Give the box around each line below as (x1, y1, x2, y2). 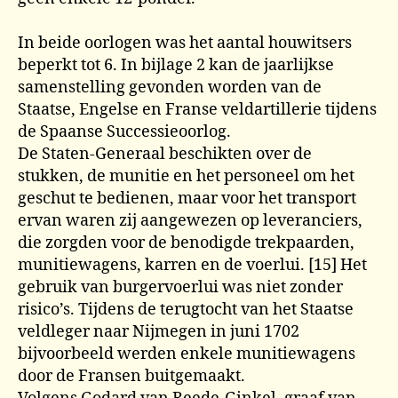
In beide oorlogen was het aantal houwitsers (18, 32, 352, 53)
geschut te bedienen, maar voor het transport (18, 187, 356, 209)
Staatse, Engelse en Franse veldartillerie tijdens (18, 99, 377, 120)
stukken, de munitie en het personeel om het (18, 165, 354, 187)
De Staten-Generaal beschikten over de (18, 143, 312, 164)
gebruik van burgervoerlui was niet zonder (18, 276, 343, 298)
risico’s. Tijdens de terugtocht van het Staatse (18, 298, 354, 320)
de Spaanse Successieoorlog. (18, 121, 231, 142)
